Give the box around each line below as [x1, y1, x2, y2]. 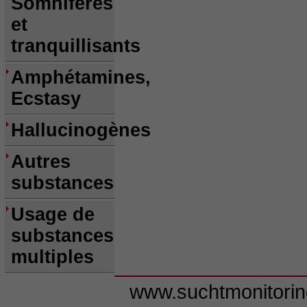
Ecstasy [11, 88, 81, 109]
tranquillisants [11, 36, 140, 56]
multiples [11, 247, 94, 267]
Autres [11, 151, 71, 172]
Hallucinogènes [11, 120, 151, 140]
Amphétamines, [11, 67, 151, 88]
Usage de [11, 204, 95, 225]
